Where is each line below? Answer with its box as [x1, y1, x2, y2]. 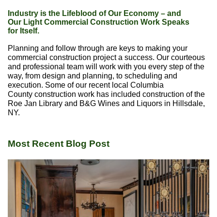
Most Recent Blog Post [7, 139, 109, 149]
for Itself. [7, 27, 39, 35]
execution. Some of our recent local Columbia [7, 81, 164, 90]
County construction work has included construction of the [7, 90, 205, 99]
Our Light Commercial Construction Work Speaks [7, 18, 189, 27]
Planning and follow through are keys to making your [7, 44, 187, 53]
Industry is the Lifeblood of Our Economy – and [7, 9, 181, 18]
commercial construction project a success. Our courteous [7, 53, 205, 62]
